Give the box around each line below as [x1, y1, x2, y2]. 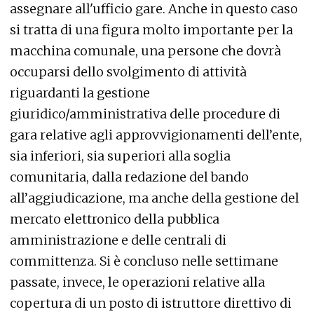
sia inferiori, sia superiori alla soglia [10, 148, 231, 164]
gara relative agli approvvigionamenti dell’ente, [10, 127, 302, 143]
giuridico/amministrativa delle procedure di [10, 106, 280, 122]
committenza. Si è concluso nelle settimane [10, 253, 278, 269]
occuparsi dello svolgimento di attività [10, 64, 247, 80]
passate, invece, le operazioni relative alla [10, 274, 265, 290]
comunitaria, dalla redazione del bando [10, 169, 249, 185]
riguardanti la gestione [10, 85, 150, 101]
